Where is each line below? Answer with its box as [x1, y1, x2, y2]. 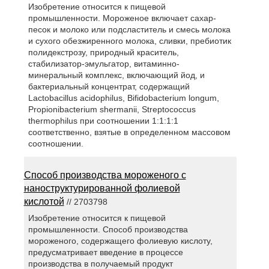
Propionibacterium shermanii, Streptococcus [28, 104, 196, 115]
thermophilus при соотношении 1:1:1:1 [28, 116, 178, 126]
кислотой [23, 196, 64, 207]
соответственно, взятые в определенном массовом [28, 127, 231, 138]
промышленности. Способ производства [28, 225, 188, 235]
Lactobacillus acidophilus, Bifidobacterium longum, [28, 93, 219, 103]
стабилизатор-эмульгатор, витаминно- [28, 59, 180, 69]
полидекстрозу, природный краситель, [28, 47, 179, 58]
